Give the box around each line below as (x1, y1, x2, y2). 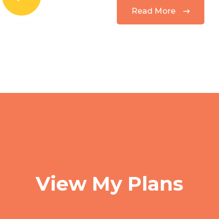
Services (91, 151, 128, 160)
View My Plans (36, 172, 183, 196)
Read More (131, 6, 175, 16)
